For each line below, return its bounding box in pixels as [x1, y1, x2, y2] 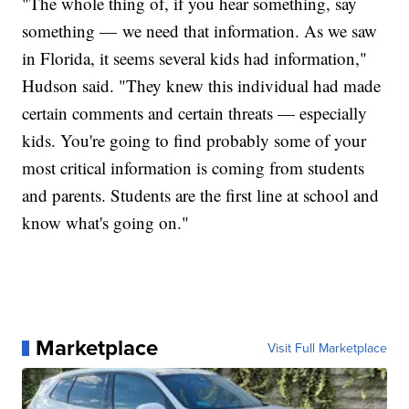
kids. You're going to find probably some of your [22, 129, 367, 152]
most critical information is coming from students [22, 156, 365, 180]
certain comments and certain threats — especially [22, 101, 368, 125]
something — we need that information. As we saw [22, 19, 378, 43]
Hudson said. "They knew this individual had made [22, 74, 382, 98]
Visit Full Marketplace [267, 339, 387, 358]
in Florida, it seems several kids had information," [22, 47, 368, 70]
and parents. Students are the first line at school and [22, 184, 380, 207]
